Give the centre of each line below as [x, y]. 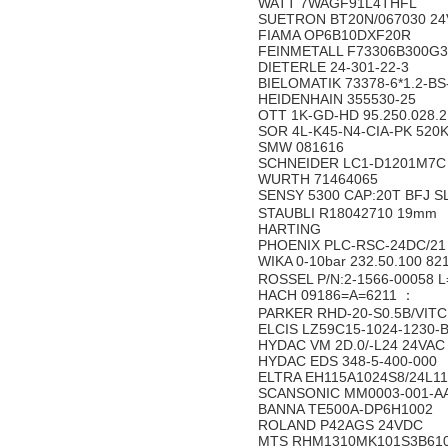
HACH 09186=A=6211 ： [338, 295]
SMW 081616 [303, 147]
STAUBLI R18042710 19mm [349, 213]
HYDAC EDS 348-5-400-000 [349, 361]
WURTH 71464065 [320, 179]
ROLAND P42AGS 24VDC [342, 425]
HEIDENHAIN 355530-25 [339, 99]
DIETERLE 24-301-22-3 [337, 67]
